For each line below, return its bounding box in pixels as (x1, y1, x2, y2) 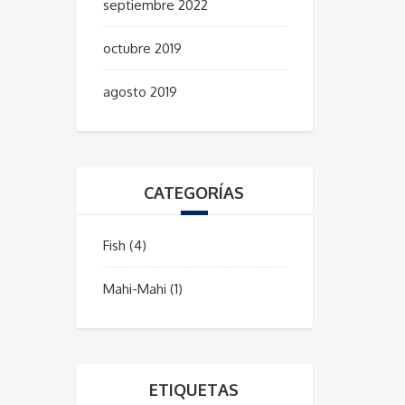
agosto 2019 (102, 83, 177, 100)
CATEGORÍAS (144, 183, 245, 202)
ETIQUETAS (149, 380, 240, 400)
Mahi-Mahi (102, 280, 166, 297)
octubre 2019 (102, 40, 182, 57)
